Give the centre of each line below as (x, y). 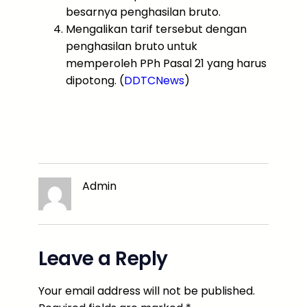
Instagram (192, 124)
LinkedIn (116, 124)
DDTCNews (154, 80)
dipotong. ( (95, 80)
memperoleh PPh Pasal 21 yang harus (166, 63)
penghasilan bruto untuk (132, 46)
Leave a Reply (103, 258)
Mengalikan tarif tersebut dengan (156, 29)
